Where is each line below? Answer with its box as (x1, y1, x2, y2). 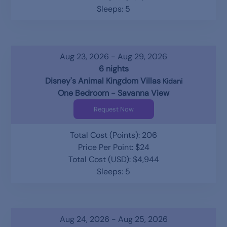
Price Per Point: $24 (78, 142, 149, 153)
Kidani (162, 77, 182, 86)
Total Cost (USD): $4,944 (68, 154, 159, 165)
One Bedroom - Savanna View (58, 88, 169, 98)
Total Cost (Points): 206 (70, 130, 157, 140)
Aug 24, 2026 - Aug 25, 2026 (59, 214, 168, 224)
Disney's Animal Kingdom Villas (45, 75, 163, 86)
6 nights (98, 63, 129, 74)
